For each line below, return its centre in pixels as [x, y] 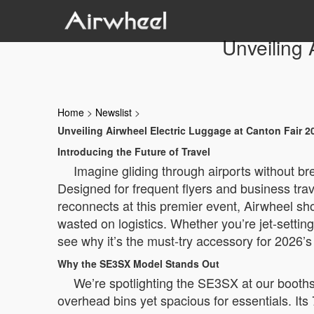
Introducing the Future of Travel [134, 151]
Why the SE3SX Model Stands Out [138, 264]
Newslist [114, 112]
